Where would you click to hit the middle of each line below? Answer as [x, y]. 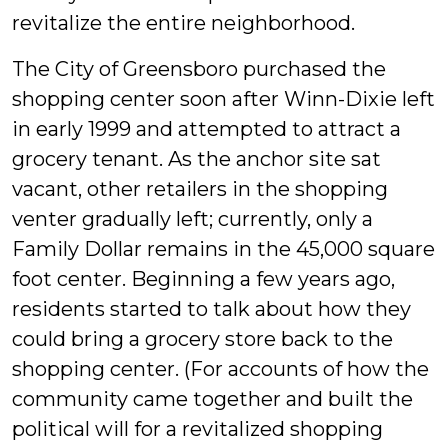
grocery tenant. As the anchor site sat [196, 159]
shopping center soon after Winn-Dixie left [223, 99]
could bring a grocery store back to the [202, 339]
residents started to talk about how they [211, 309]
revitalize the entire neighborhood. [183, 23]
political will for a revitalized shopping [197, 429]
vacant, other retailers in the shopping [200, 189]
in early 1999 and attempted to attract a [206, 129]
